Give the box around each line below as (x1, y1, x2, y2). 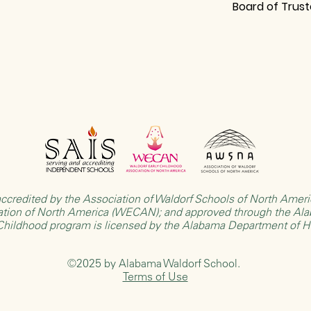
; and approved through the (158, 204, 293, 219)
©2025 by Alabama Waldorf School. (67, 255, 243, 270)
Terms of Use (122, 269, 188, 283)
